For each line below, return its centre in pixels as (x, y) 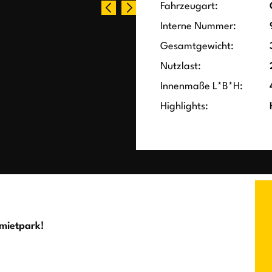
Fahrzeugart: (189, 7)
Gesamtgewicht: (197, 47)
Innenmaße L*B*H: (202, 87)
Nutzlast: (181, 67)
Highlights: (184, 107)
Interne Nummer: (198, 27)
